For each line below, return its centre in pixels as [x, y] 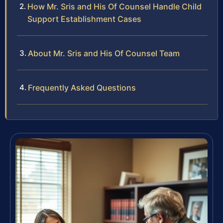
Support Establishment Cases [84, 19]
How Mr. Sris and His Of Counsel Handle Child [114, 7]
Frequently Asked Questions [82, 88]
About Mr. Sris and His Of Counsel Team [104, 54]
